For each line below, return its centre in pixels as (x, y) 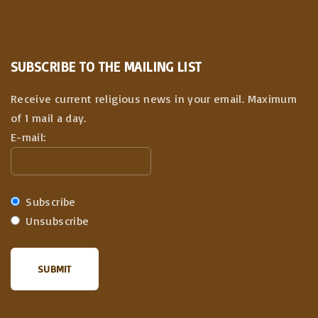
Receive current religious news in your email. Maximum (154, 99)
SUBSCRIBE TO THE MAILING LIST (106, 66)
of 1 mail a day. (49, 118)
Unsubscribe (56, 221)
